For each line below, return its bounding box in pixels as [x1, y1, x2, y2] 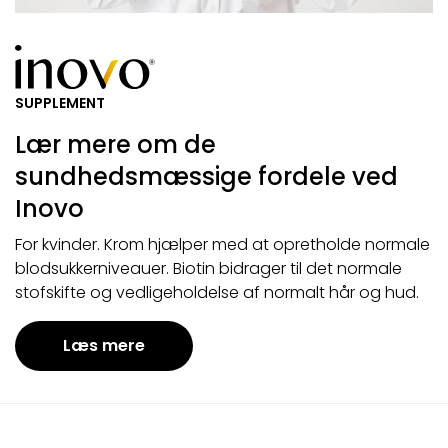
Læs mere [63, 334, 145, 358]
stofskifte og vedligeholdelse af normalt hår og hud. [15, 281, 419, 305]
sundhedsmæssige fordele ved [15, 160, 398, 194]
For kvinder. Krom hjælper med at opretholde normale [15, 233, 430, 257]
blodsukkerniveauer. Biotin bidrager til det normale [15, 257, 402, 281]
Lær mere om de [15, 128, 216, 162]
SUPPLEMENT [15, 93, 105, 114]
